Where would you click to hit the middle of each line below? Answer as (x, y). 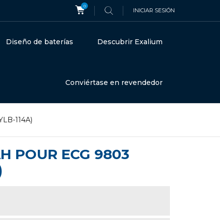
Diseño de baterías (40, 42)
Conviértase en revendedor (114, 82)
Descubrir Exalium (130, 42)
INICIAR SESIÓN (154, 10)
